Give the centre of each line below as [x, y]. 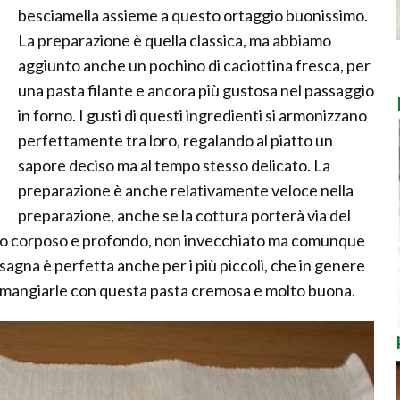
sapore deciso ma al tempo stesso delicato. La [174, 165]
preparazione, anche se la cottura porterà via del [184, 215]
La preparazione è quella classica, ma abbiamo [175, 40]
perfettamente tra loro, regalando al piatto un [175, 140]
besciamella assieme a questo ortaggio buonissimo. [193, 15]
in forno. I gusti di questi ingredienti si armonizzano [192, 115]
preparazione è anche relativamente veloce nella [186, 190]
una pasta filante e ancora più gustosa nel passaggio [196, 90]
